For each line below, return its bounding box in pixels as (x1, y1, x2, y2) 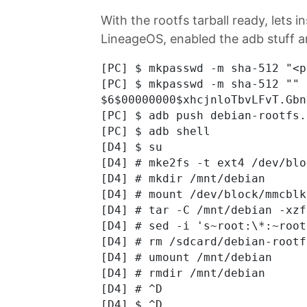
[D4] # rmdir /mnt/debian (101, 266, 265, 280)
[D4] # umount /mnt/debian (101, 250, 272, 264)
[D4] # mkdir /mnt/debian (101, 171, 265, 185)
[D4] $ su (101, 140, 162, 153)
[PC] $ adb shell (101, 124, 210, 138)
